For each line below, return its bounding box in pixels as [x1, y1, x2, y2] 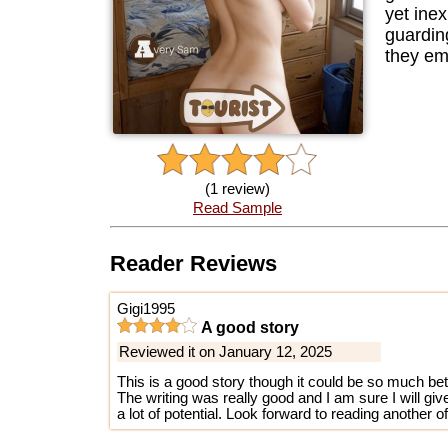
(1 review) [204, 180, 270, 197]
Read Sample [192, 199, 282, 216]
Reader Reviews [109, 251, 277, 277]
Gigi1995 [117, 300, 176, 317]
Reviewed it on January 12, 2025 [119, 343, 333, 360]
